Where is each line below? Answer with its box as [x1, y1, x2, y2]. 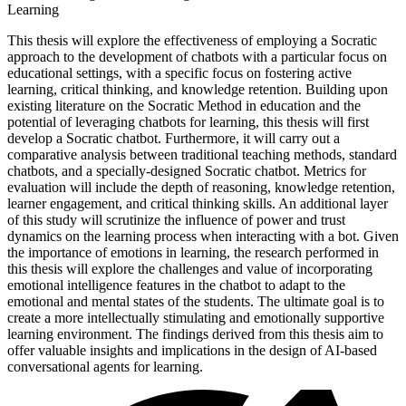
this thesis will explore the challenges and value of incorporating [7, 260, 372, 276]
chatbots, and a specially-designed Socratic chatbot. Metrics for [7, 162, 366, 179]
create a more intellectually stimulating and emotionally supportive [7, 309, 384, 325]
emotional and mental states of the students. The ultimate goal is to [7, 293, 384, 309]
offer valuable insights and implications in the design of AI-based [7, 342, 377, 358]
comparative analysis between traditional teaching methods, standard [7, 146, 397, 162]
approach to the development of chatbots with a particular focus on [7, 48, 387, 64]
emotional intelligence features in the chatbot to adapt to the [7, 276, 345, 293]
